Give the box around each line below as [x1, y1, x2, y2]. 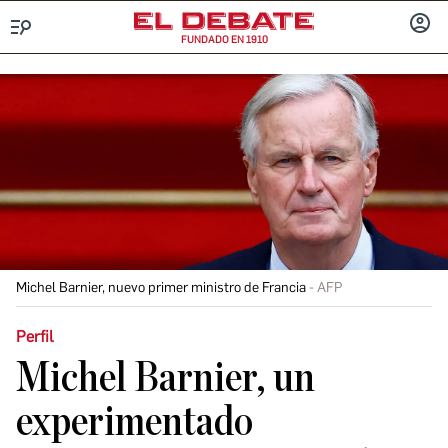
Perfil [16, 327, 54, 346]
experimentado [16, 401, 253, 443]
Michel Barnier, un [16, 357, 315, 399]
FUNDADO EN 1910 [180, 33, 268, 46]
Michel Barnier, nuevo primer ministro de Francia [16, 279, 306, 296]
